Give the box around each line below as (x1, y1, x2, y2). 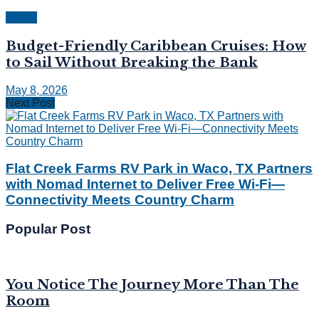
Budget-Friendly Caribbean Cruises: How (6, 37, 306, 54)
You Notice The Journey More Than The (6, 276, 299, 293)
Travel (6, 11, 37, 24)
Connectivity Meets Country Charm (6, 192, 234, 208)
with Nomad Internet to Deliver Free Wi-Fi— (6, 177, 285, 192)
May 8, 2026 (6, 83, 68, 96)
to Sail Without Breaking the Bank (6, 53, 258, 70)
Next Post (6, 96, 55, 109)
